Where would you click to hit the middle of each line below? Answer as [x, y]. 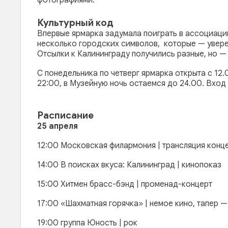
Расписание [65, 115]
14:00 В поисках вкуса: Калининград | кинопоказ [130, 165]
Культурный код [75, 23]
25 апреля [58, 126]
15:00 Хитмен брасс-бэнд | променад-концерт [125, 184]
